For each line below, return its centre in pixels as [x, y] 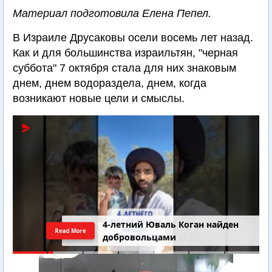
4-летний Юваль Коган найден [171, 224]
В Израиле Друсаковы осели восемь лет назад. [133, 38]
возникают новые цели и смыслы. [99, 99]
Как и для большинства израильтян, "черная [125, 53]
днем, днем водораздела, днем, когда [110, 83]
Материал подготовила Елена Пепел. [112, 14]
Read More [71, 230]
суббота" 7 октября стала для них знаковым [124, 68]
